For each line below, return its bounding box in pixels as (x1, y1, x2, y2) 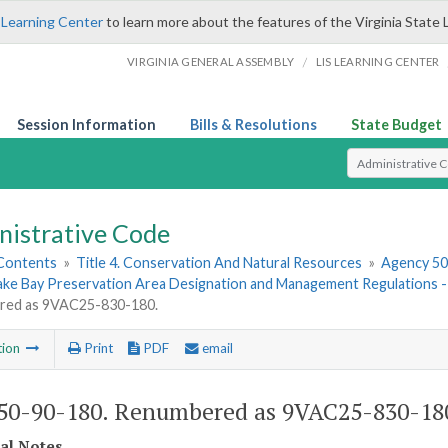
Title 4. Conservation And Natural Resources (76, 254, 363, 272)
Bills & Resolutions (190, 116, 317, 133)
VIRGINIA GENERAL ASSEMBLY (127, 55, 295, 68)
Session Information (17, 116, 156, 133)
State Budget (351, 116, 442, 133)
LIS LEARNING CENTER (315, 55, 440, 68)
